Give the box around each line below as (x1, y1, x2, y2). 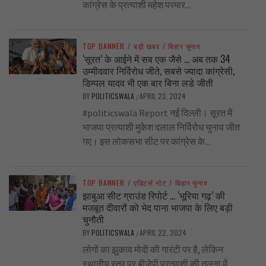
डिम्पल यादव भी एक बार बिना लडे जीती (82, 75, 213, 90)
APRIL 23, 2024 (139, 91, 186, 102)
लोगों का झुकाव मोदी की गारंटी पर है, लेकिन (82, 243, 223, 256)
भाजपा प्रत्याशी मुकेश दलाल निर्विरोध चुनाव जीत (82, 121, 240, 134)
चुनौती (82, 212, 104, 227)
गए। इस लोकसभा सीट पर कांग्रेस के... (82, 135, 210, 148)
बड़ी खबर (133, 41, 160, 52)
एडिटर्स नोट (133, 178, 167, 188)
